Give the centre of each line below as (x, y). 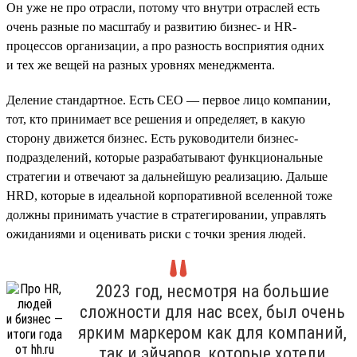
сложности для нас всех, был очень (212, 312)
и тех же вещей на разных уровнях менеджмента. (141, 65)
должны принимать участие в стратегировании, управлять (166, 214)
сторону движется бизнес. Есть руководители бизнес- (152, 138)
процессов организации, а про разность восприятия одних (165, 45)
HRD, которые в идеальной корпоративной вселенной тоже (169, 195)
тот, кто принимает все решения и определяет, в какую (156, 119)
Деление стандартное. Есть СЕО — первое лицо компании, (169, 100)
